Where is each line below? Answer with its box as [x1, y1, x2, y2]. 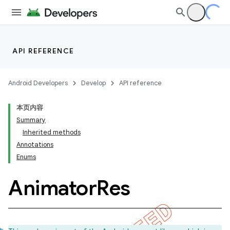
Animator [8, 175, 97, 201]
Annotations [16, 140, 53, 149]
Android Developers [8, 79, 68, 87]
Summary [16, 116, 46, 124]
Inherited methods [23, 128, 81, 137]
